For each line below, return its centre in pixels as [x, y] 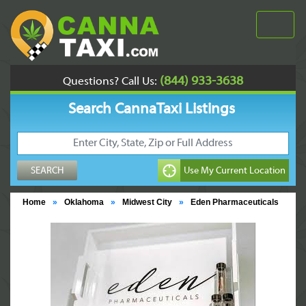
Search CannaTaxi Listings [151, 110]
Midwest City [147, 202]
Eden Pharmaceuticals [235, 202]
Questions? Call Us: [110, 82]
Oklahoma [84, 202]
